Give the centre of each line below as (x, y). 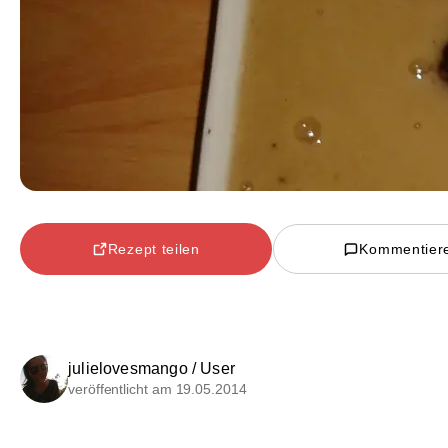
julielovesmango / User (151, 369)
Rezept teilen (153, 248)
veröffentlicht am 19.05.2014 (157, 389)
